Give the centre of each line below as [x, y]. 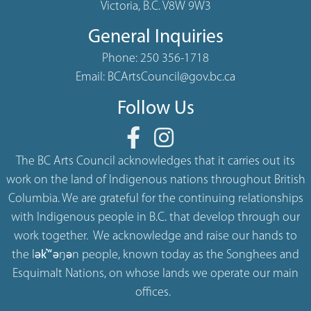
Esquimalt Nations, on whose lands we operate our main [155, 274]
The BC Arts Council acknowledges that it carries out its [155, 161]
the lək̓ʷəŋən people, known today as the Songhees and [155, 255]
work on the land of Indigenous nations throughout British [155, 180]
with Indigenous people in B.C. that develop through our [155, 217]
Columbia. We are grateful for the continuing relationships [155, 199]
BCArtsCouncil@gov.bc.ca [171, 77]
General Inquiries [155, 37]
